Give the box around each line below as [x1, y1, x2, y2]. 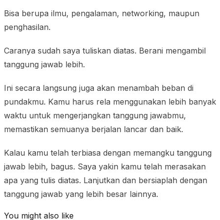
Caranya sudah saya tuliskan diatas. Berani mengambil [4, 45, 206, 55]
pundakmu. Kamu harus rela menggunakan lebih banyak [4, 96, 216, 107]
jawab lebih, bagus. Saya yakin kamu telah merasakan [4, 161, 206, 171]
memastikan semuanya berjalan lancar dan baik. [4, 124, 183, 134]
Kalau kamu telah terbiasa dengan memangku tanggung [4, 147, 212, 158]
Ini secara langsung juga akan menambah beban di [4, 82, 193, 93]
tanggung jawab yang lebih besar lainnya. [4, 189, 158, 199]
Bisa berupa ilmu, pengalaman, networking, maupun [4, 8, 199, 18]
